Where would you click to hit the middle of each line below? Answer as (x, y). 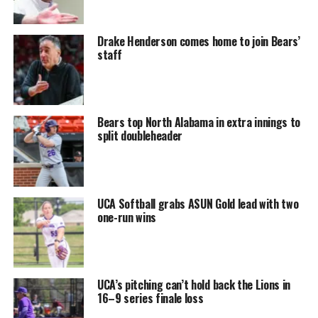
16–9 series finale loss (150, 298)
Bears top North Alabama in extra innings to (199, 122)
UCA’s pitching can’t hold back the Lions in (194, 285)
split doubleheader (140, 136)
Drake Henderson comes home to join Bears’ (198, 41)
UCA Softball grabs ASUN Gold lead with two (198, 203)
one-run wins (127, 217)
